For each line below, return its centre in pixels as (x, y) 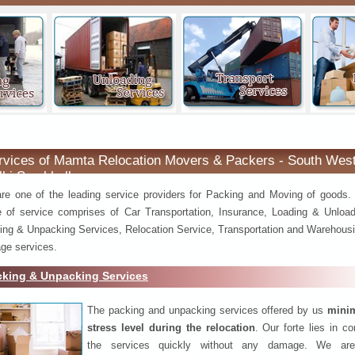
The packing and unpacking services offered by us (208, 310)
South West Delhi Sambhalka (135, 132)
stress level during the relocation (171, 327)
